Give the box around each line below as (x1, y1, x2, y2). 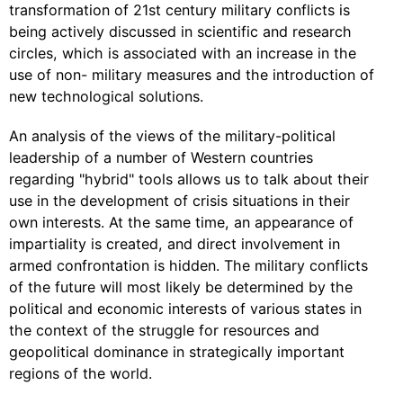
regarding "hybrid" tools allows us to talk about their (9, 170, 369, 188)
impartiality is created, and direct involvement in (9, 235, 340, 253)
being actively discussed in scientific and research (9, 22, 352, 40)
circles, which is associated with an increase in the (9, 44, 356, 62)
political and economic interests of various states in (9, 300, 362, 318)
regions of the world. (9, 364, 152, 382)
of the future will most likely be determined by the (9, 278, 353, 296)
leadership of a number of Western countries (9, 148, 313, 166)
